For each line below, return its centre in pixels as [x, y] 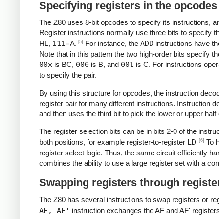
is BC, [64, 65]
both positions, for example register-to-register [113, 142]
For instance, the [112, 44]
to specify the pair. [68, 75]
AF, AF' [55, 210]
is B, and [105, 65]
